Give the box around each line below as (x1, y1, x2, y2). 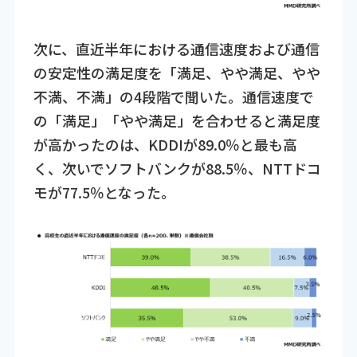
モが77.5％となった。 (33, 182, 175, 203)
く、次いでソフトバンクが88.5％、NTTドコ (33, 158, 321, 179)
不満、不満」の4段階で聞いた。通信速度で (33, 86, 314, 108)
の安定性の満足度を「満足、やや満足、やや (33, 62, 320, 84)
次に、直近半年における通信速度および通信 (33, 38, 320, 60)
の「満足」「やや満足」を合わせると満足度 (33, 110, 320, 131)
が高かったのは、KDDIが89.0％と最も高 (33, 134, 297, 155)
